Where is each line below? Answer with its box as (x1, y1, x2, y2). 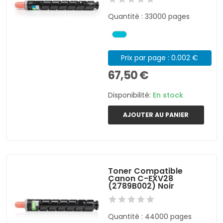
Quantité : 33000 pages (108, 11, 190, 21)
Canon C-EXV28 (108, 172, 174, 184)
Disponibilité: (108, 90, 153, 100)
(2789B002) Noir (108, 180, 175, 192)
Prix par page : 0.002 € (121, 52, 199, 63)
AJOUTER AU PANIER (123, 110, 189, 119)
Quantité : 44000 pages (108, 211, 192, 222)
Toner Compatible (108, 165, 183, 177)
